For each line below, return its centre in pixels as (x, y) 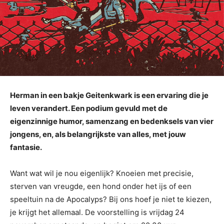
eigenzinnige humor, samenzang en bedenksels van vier (112, 121)
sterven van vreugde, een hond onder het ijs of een (101, 186)
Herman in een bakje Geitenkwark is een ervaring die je (109, 95)
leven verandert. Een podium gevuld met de (89, 108)
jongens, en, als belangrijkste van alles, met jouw (98, 134)
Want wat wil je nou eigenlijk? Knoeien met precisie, (102, 173)
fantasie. (26, 147)
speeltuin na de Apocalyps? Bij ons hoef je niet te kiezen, (111, 199)
